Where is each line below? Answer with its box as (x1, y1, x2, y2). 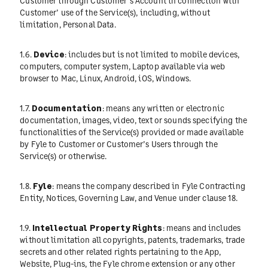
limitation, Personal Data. (20, 19, 116, 29)
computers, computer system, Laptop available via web (20, 60, 226, 71)
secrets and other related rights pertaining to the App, (20, 246, 221, 257)
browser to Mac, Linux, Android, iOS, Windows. (20, 72, 191, 83)
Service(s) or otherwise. (20, 150, 107, 161)
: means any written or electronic (102, 102, 224, 113)
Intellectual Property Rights (32, 223, 163, 233)
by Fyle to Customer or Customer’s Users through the (20, 138, 218, 149)
